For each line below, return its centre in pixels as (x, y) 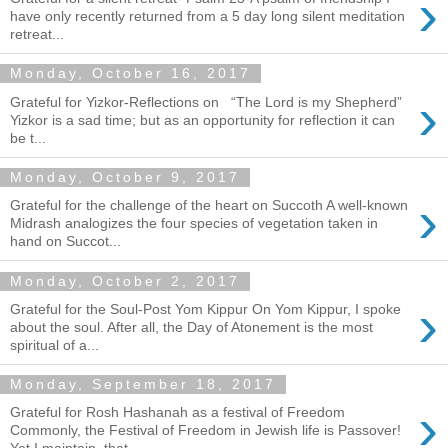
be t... (28, 137)
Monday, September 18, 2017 (143, 384)
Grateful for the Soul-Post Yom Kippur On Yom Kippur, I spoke (205, 308)
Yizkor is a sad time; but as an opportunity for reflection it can (202, 119)
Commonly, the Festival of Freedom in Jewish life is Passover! (205, 430)
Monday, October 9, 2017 (125, 177)
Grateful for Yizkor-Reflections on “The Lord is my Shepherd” (206, 101)
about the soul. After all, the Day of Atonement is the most (191, 326)
